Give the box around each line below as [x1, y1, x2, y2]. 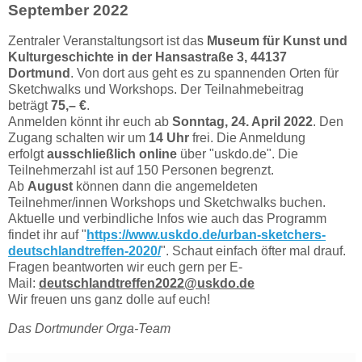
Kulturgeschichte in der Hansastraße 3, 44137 [8, 50, 287, 65]
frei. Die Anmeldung [189, 131, 305, 145]
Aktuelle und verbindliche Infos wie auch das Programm [8, 212, 326, 226]
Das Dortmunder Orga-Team [8, 321, 170, 335]
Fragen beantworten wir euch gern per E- [8, 260, 242, 275]
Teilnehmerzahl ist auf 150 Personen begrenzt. [8, 163, 274, 178]
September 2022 [8, 2, 128, 19]
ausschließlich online [47, 147, 177, 162]
